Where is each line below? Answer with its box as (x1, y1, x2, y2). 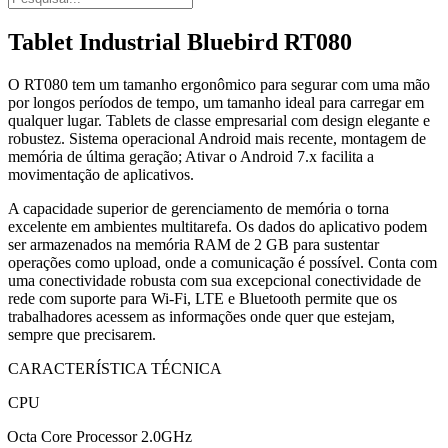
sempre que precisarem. (8, 325, 156, 343)
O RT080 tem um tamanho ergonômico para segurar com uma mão (8, 75, 430, 93)
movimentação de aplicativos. (8, 165, 198, 183)
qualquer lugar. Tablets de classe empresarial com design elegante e (8, 111, 430, 129)
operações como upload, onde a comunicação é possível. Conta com (8, 253, 437, 271)
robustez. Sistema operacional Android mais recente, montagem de (8, 129, 426, 147)
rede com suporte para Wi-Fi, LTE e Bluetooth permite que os (8, 289, 397, 307)
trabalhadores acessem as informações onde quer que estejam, (8, 307, 395, 325)
